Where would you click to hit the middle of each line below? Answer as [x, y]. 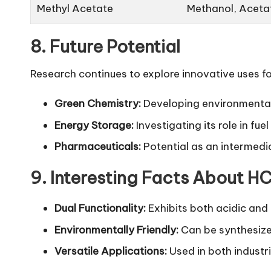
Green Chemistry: [98, 104]
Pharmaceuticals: [98, 147]
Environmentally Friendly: [116, 230]
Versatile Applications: [111, 251]
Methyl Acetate [75, 9]
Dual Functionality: [100, 208]
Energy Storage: [94, 125]
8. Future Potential [107, 47]
